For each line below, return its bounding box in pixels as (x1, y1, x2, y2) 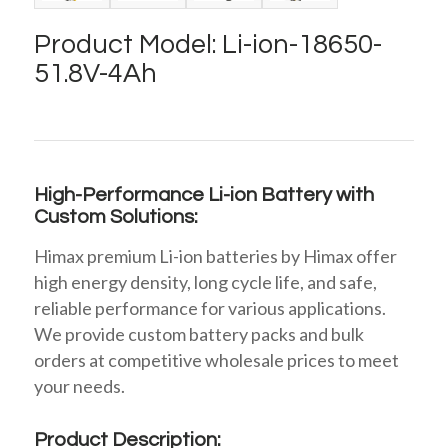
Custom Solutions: (33, 206, 198, 227)
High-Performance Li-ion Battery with (33, 184, 374, 205)
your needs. (33, 375, 125, 398)
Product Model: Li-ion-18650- (33, 30, 382, 59)
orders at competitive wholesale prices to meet (33, 349, 399, 372)
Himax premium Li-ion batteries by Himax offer (33, 245, 397, 268)
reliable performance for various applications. (33, 297, 386, 320)
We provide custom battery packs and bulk (33, 323, 364, 346)
